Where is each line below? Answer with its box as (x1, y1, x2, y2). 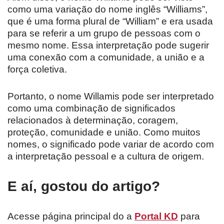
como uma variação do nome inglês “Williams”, (7, 4, 207, 15)
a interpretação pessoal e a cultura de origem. (7, 151, 204, 162)
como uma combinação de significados (7, 103, 175, 114)
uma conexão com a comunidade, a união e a (7, 52, 204, 63)
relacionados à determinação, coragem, (7, 115, 178, 126)
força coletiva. (7, 64, 67, 75)
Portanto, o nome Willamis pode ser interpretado (7, 91, 214, 102)
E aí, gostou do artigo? (7, 178, 160, 194)
